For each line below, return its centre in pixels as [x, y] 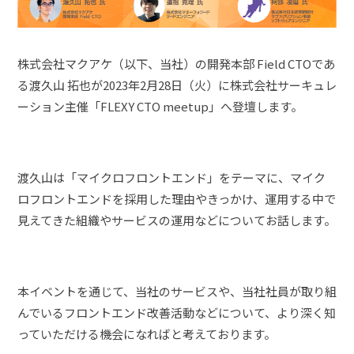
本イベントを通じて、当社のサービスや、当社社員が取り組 [177, 291]
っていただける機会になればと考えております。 [147, 333]
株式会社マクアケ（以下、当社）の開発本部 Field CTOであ [176, 63]
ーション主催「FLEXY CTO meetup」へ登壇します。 [160, 106]
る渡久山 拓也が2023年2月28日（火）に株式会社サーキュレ [177, 85]
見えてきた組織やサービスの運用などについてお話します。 [177, 220]
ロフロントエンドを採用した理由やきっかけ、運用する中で [177, 198]
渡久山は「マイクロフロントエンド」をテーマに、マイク [171, 177]
